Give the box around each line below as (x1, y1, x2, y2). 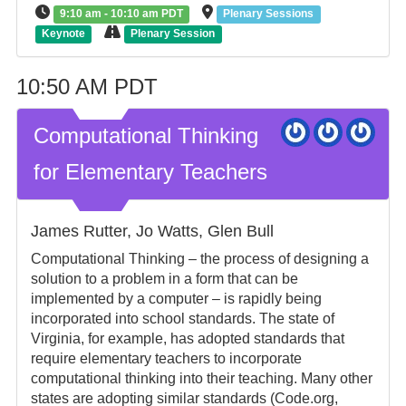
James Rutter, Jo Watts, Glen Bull (30, 222, 274, 240)
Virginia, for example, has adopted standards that (30, 331, 344, 346)
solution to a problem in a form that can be (30, 271, 298, 286)
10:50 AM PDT (15, 74, 158, 99)
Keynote (42, 27, 86, 40)
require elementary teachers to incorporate (30, 351, 302, 366)
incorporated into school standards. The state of (30, 311, 334, 326)
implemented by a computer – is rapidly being (30, 291, 322, 306)
